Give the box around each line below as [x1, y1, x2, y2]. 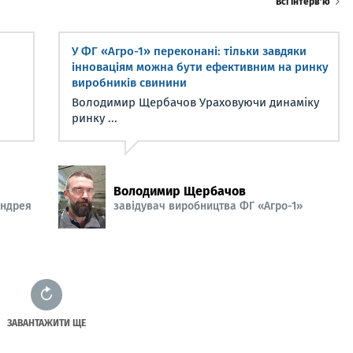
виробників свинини [72, 76, 187, 90]
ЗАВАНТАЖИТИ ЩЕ [7, 318, 86, 329]
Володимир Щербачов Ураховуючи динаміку [72, 95, 319, 110]
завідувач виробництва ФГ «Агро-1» [113, 199, 303, 213]
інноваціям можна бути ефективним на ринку [72, 60, 329, 74]
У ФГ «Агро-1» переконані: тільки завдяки [72, 44, 307, 58]
